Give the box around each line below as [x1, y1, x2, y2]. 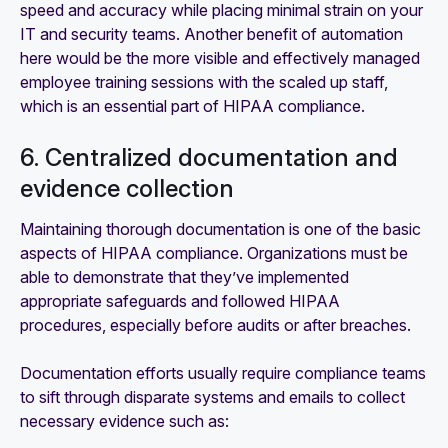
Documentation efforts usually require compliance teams [20, 363, 426, 384]
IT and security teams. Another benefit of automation [20, 24, 403, 45]
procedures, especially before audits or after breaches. [20, 315, 411, 336]
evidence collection [20, 174, 234, 204]
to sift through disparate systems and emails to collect [20, 387, 405, 408]
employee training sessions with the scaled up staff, [20, 72, 388, 93]
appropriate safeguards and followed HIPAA [20, 291, 340, 312]
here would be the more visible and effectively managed [20, 48, 420, 69]
